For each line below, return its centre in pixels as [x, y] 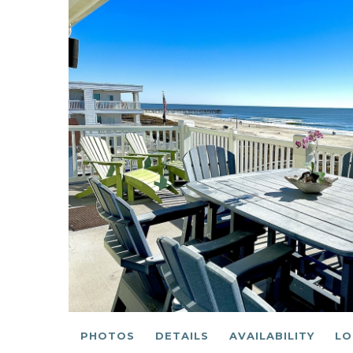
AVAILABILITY [272, 335]
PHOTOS [108, 335]
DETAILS [182, 335]
